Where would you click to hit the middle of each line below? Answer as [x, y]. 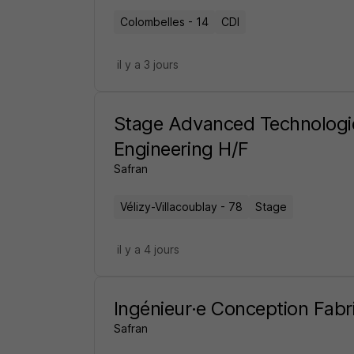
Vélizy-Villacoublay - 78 [181, 207]
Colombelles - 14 [164, 22]
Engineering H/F [181, 149]
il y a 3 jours [147, 64]
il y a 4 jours [148, 249]
